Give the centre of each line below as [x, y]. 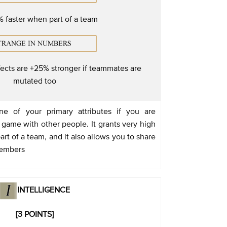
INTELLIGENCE [43, 189]
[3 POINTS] [34, 214]
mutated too [34, 80]
